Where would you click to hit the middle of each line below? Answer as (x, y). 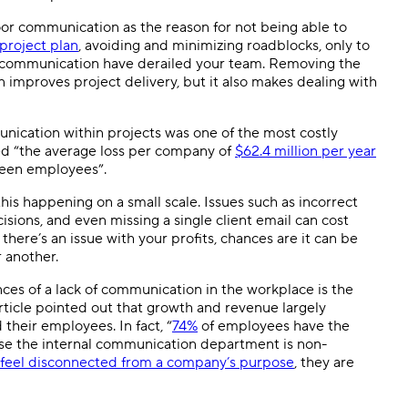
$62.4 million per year (306, 151)
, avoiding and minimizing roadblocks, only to (224, 45)
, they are (324, 362)
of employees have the (274, 326)
